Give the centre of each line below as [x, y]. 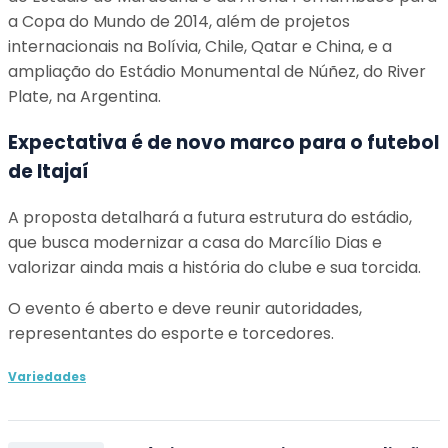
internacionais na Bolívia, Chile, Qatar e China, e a [200, 47]
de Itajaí [48, 172]
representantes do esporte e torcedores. [171, 333]
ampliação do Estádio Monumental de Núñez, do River [217, 72]
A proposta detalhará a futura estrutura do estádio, [210, 217]
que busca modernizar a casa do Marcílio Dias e [195, 242]
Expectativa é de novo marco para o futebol [223, 143]
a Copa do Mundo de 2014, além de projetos [179, 22]
